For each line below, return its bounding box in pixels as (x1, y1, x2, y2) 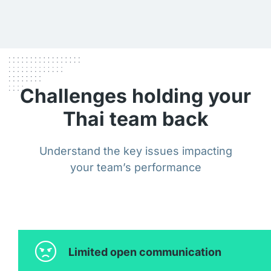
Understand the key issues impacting (39, 144, 232, 157)
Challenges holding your (20, 83, 251, 108)
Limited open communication (68, 246, 221, 259)
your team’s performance (70, 160, 201, 174)
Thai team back (62, 106, 209, 131)
